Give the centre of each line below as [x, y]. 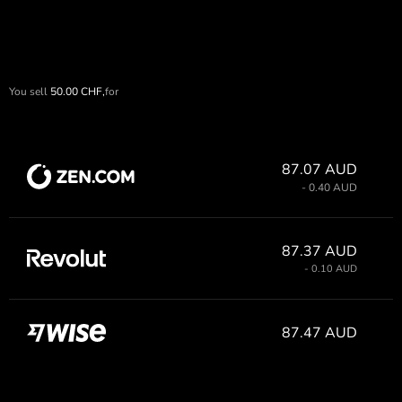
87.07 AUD [319, 169]
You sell [28, 91]
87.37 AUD [319, 251]
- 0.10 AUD [331, 268]
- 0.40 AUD [329, 187]
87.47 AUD [319, 332]
